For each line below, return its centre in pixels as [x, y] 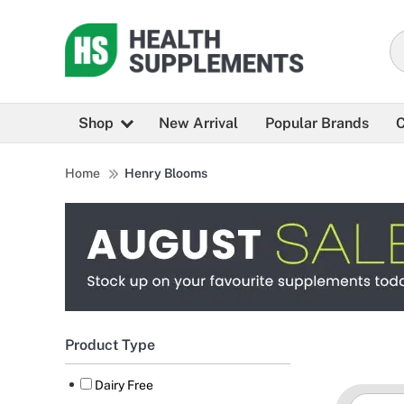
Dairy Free [124, 386]
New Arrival [198, 124]
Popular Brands [317, 124]
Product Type [110, 345]
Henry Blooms [166, 174]
